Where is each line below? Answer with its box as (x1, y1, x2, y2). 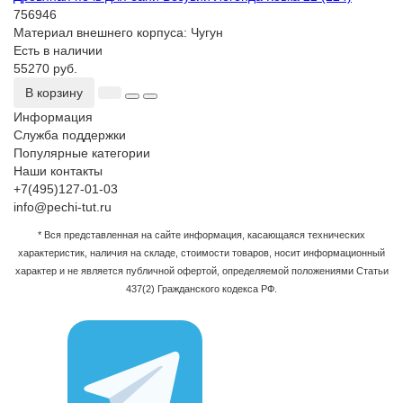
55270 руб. (13, 61, 77, 76)
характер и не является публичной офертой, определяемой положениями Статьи (14, 265, 389, 277)
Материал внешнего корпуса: (13, 25, 191, 40)
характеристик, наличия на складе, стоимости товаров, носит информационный (18, 247, 385, 259)
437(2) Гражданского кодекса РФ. (126, 283, 277, 295)
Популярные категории (13, 146, 150, 161)
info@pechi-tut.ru (13, 200, 112, 215)
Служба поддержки (13, 128, 126, 143)
